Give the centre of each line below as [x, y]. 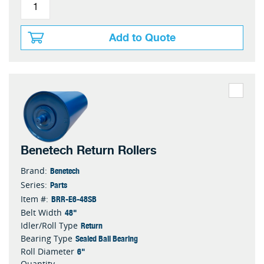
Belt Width [41, 213]
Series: [34, 185]
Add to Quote [142, 37]
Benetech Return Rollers [89, 151]
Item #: [34, 199]
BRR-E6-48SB [74, 199]
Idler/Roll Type [49, 226]
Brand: [34, 171]
